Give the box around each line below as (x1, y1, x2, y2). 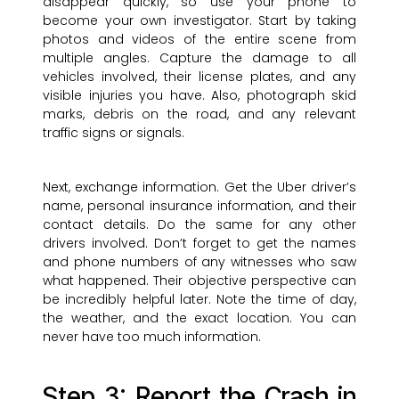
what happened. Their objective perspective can (43, 272, 356, 290)
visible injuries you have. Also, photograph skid (43, 86, 356, 105)
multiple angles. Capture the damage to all (43, 49, 356, 68)
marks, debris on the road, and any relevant (43, 105, 356, 124)
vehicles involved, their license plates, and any (43, 68, 356, 86)
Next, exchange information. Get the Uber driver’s (43, 178, 356, 197)
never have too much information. (43, 328, 261, 346)
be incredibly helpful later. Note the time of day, (43, 290, 356, 309)
